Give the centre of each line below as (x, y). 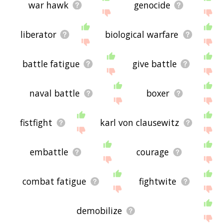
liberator (38, 35)
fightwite (158, 181)
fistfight (36, 123)
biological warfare (142, 35)
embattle (49, 152)
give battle (154, 64)
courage (153, 152)
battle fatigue (51, 64)
